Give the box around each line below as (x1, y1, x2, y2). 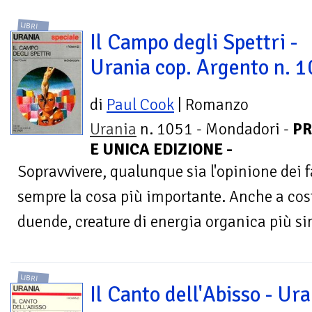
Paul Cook (107, 95, 174, 116)
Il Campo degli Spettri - (90, 29, 297, 56)
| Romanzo (174, 95, 249, 116)
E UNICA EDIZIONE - (90, 139, 233, 160)
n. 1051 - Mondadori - (136, 119, 292, 140)
